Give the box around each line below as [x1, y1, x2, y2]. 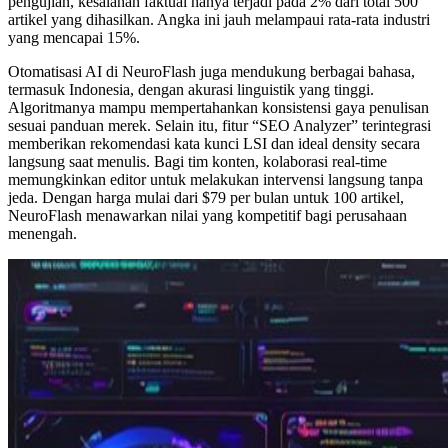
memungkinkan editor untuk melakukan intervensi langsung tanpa [8, 170, 423, 188]
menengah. [8, 224, 77, 242]
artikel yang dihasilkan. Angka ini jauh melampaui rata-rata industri [8, 10, 430, 28]
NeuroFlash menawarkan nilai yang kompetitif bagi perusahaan [8, 206, 407, 224]
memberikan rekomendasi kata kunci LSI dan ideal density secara [8, 134, 420, 152]
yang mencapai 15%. [8, 28, 140, 46]
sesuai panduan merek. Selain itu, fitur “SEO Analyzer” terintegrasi [8, 116, 431, 134]
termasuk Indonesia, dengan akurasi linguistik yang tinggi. [8, 80, 374, 98]
